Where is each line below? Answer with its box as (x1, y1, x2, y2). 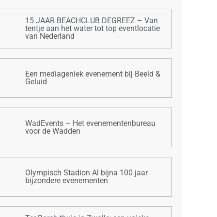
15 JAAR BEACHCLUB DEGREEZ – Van (25, 15, 158, 25)
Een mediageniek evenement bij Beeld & (25, 69, 161, 78)
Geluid (25, 77, 47, 86)
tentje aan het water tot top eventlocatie (25, 23, 160, 33)
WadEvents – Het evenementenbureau (25, 118, 156, 128)
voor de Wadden (25, 126, 81, 136)
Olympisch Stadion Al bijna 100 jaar (25, 168, 148, 177)
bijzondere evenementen (25, 175, 108, 185)
